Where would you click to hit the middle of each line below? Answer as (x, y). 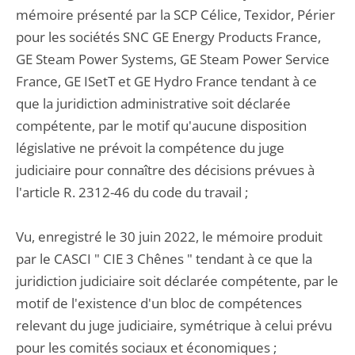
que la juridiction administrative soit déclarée (153, 103)
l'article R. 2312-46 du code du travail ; (132, 192)
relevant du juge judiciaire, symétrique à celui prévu (174, 325)
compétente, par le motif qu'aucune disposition (161, 126)
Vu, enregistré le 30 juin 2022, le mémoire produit (169, 237)
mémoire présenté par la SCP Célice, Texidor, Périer (176, 15)
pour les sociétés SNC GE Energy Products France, (168, 37)
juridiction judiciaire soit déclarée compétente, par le (177, 281)
